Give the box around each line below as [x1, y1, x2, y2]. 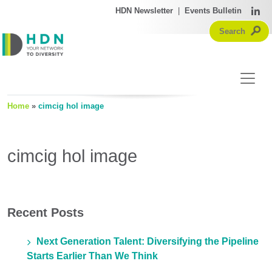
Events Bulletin [185, 6, 242, 15]
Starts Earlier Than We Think [27, 251, 158, 262]
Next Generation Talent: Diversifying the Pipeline [36, 236, 259, 247]
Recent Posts [7, 206, 84, 220]
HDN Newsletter [115, 6, 173, 15]
